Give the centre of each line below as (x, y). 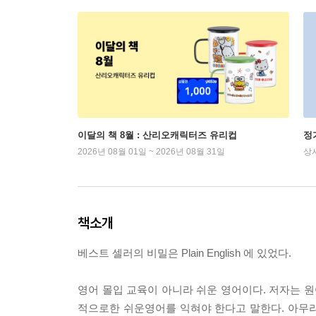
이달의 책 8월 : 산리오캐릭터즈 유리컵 (157, 135)
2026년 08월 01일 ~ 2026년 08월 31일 (151, 152)
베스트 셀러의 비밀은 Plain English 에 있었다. (184, 253)
